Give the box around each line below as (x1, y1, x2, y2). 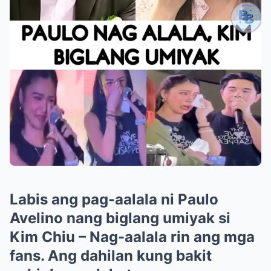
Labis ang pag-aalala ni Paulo (10, 190, 218, 208)
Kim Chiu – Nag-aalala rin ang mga (10, 227, 255, 246)
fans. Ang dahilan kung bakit (10, 246, 212, 264)
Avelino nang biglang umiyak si (10, 209, 230, 227)
